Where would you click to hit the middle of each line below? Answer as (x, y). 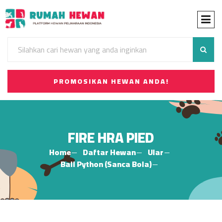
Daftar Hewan (109, 152)
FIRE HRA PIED (111, 138)
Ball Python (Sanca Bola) (106, 164)
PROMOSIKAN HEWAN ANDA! (111, 81)
